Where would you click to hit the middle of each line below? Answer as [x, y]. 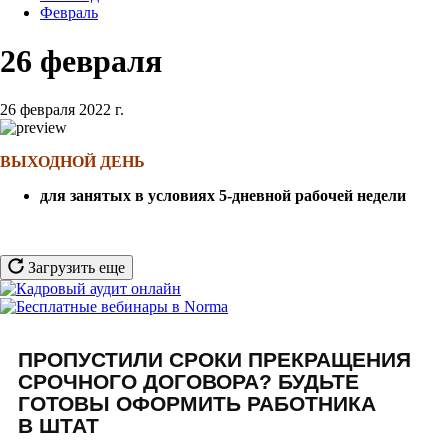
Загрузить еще [74, 267]
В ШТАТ [58, 425]
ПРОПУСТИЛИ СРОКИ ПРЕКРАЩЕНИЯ [214, 359]
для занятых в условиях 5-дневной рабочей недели [223, 195]
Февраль [69, 12]
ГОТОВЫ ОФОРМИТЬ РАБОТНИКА [197, 403]
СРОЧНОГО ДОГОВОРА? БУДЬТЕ [188, 381]
